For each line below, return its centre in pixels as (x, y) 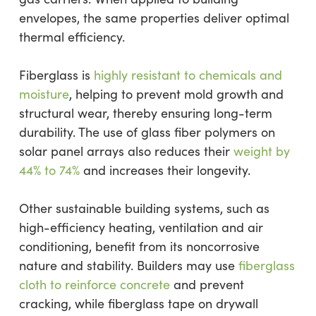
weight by (261, 151)
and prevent (207, 284)
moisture (44, 94)
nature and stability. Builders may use (128, 265)
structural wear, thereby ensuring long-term (145, 113)
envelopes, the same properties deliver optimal (154, 18)
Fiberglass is (56, 75)
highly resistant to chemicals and (188, 75)
